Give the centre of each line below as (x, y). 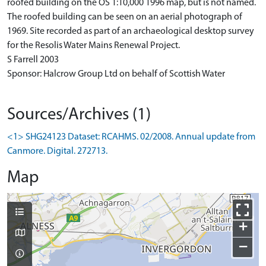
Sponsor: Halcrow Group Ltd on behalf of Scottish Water (116, 74)
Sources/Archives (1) (79, 115)
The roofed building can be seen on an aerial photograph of (125, 17)
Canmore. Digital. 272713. (57, 151)
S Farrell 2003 (33, 60)
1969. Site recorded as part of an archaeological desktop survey (131, 31)
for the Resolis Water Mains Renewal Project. (94, 46)
